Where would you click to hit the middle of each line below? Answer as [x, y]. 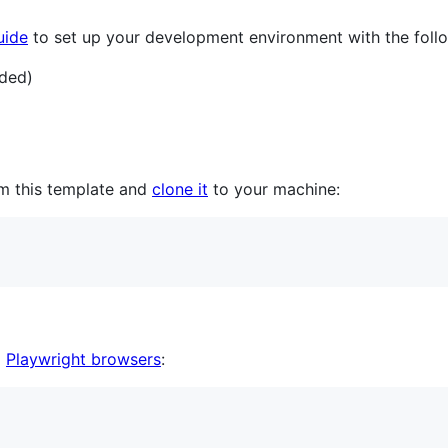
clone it [180, 188]
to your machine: [274, 188]
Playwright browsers [83, 358]
